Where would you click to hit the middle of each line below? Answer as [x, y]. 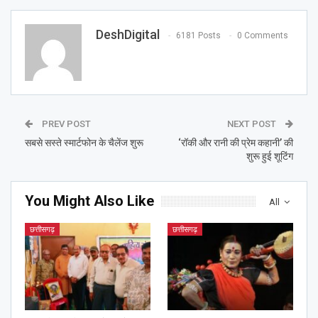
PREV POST [65, 124]
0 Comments [263, 35]
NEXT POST [253, 124]
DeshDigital [128, 34]
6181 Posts [198, 35]
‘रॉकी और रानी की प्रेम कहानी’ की [236, 142]
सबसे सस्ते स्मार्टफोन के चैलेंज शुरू [84, 142]
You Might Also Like [89, 201]
